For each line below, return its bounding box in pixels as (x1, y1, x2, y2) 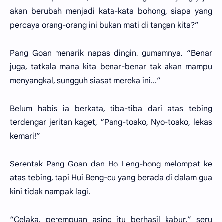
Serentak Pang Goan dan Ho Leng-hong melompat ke (10, 159, 212, 169)
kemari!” (10, 131, 40, 141)
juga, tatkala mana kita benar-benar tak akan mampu (10, 62, 212, 72)
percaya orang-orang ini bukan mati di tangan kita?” (10, 20, 199, 30)
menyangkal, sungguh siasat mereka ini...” (10, 76, 161, 86)
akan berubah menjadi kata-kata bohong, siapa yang (10, 6, 212, 16)
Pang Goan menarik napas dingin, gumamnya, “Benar (10, 48, 212, 58)
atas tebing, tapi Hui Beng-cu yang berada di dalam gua (10, 173, 212, 183)
